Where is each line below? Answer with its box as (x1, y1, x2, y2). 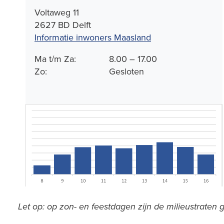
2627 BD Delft (34, 18, 91, 31)
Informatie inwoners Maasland (34, 30, 151, 43)
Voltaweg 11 (34, 5, 79, 18)
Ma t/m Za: (34, 52, 76, 65)
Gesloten (109, 64, 144, 77)
